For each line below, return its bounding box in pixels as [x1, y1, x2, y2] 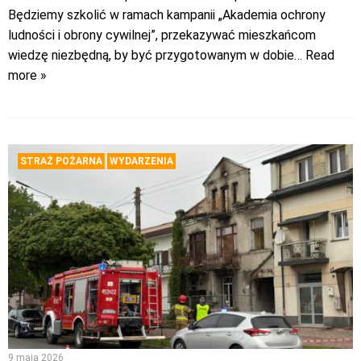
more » [8, 68, 47, 84]
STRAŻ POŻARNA [20, 156, 102, 168]
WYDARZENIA [110, 156, 173, 168]
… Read [294, 48, 334, 64]
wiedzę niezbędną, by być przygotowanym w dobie [8, 48, 294, 64]
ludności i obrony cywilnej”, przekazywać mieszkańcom [8, 27, 316, 44]
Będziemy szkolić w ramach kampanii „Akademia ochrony [8, 7, 326, 23]
